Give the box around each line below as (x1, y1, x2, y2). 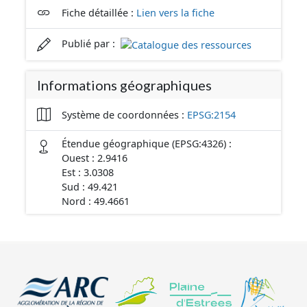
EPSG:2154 (187, 108, 236, 121)
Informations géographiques (37, 77, 212, 93)
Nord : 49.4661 (62, 195, 130, 208)
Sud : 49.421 (62, 180, 118, 193)
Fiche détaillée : (62, 5, 136, 19)
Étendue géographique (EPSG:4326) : (62, 137, 232, 150)
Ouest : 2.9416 (62, 151, 127, 164)
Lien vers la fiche (136, 5, 214, 19)
